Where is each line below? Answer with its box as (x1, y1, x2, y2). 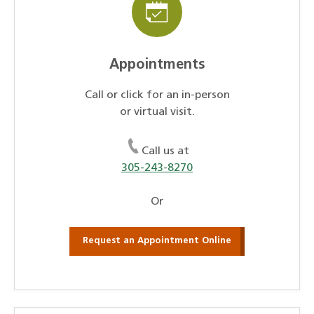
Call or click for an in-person (84, 89, 230, 101)
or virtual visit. (119, 106, 195, 118)
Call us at (142, 145, 189, 157)
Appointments (109, 57, 205, 72)
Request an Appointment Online (83, 236, 231, 246)
